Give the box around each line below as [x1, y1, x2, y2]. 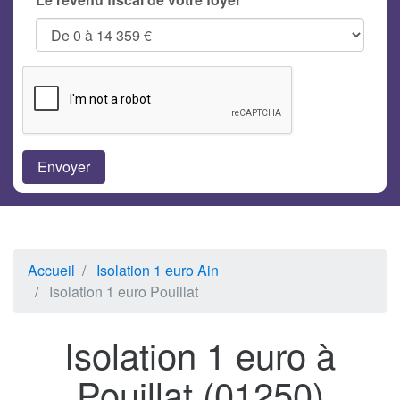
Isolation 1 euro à [64, 329, 336, 380]
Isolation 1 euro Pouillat [49, 281, 198, 303]
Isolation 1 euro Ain [96, 260, 219, 281]
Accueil [28, 260, 75, 281]
